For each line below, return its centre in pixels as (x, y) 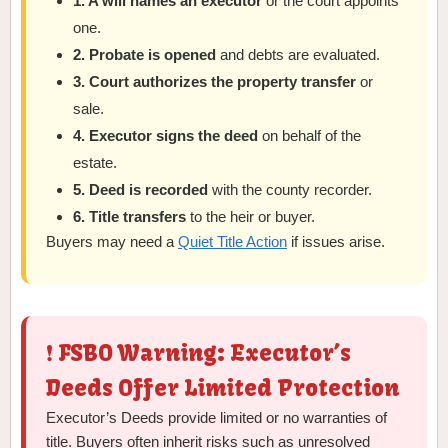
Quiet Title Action (232, 242)
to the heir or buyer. (251, 217)
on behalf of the (310, 136)
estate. (95, 163)
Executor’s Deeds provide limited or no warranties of (216, 418)
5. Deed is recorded (141, 190)
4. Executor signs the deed (166, 136)
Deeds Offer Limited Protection (222, 388)
